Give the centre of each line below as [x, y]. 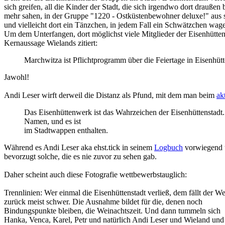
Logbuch [168, 148]
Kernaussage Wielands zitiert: [51, 43]
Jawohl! [17, 77]
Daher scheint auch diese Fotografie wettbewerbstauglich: [95, 175]
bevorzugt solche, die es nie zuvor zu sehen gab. [80, 157]
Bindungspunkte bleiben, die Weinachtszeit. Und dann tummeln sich [112, 211]
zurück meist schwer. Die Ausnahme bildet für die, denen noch [103, 202]
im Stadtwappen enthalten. [66, 131]
